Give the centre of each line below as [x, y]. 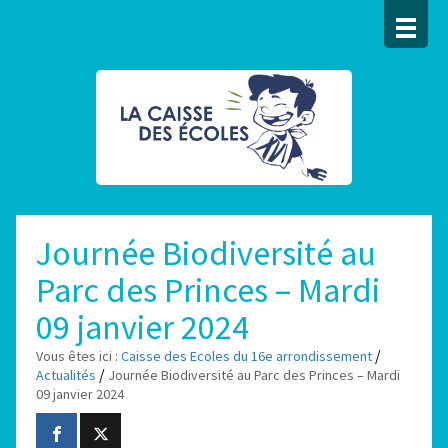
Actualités [66, 375]
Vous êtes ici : [77, 356]
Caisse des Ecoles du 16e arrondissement [247, 356]
